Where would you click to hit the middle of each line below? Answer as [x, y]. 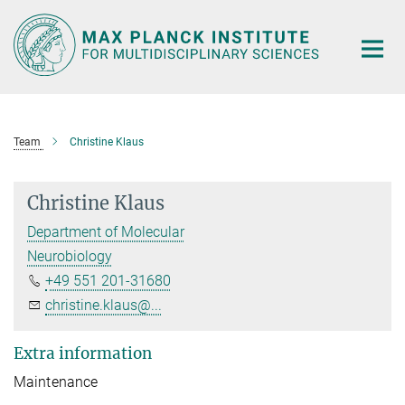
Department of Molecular [106, 231]
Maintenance [56, 381]
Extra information [83, 353]
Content [29, 41]
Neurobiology [70, 256]
